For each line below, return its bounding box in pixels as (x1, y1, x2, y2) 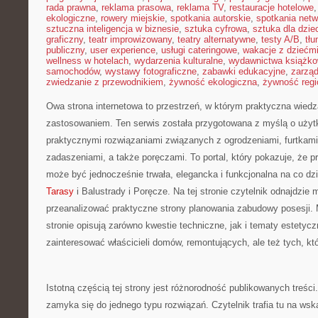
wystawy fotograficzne (105, 66, 197, 77)
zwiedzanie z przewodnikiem (46, 77, 163, 87)
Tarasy (46, 186, 74, 197)
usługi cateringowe (161, 45, 237, 55)
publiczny (46, 45, 84, 55)
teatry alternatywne (177, 34, 256, 45)
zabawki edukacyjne (202, 66, 285, 77)
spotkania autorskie (170, 13, 251, 23)
